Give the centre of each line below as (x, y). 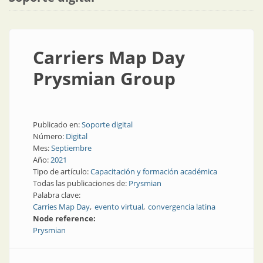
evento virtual (119, 207)
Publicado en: (57, 124)
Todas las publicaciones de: (81, 183)
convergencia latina (182, 207)
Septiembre (71, 148)
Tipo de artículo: (62, 171)
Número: (49, 136)
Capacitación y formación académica (154, 171)
